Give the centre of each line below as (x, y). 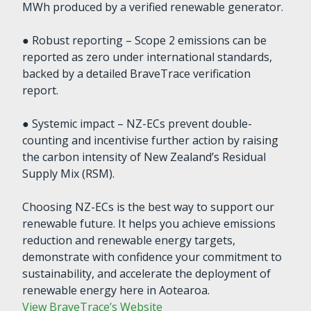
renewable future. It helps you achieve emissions (149, 223)
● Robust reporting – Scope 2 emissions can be (145, 40)
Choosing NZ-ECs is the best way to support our (149, 207)
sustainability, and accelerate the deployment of (147, 273)
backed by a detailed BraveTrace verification (137, 73)
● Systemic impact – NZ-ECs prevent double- (137, 123)
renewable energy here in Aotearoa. (116, 290)
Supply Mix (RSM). (69, 173)
